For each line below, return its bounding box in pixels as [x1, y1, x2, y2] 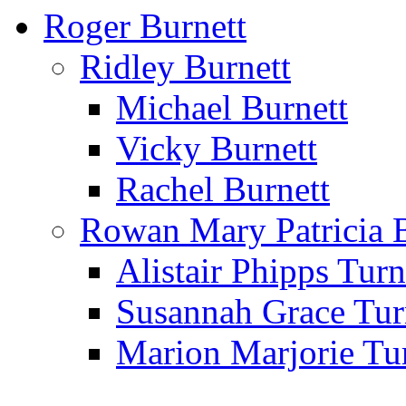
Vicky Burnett [116, 129, 317, 169]
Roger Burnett [43, 6, 246, 46]
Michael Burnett [116, 88, 348, 128]
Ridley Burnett [80, 47, 291, 87]
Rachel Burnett [116, 169, 330, 209]
